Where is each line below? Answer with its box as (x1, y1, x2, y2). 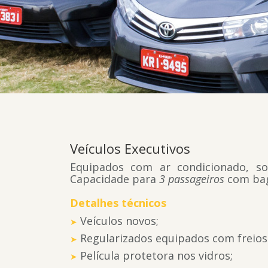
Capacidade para (70, 172, 159, 186)
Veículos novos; (80, 214, 159, 228)
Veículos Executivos (70, 139, 190, 157)
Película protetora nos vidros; (80, 248, 233, 263)
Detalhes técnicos (70, 196, 166, 210)
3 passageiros (159, 172, 224, 186)
